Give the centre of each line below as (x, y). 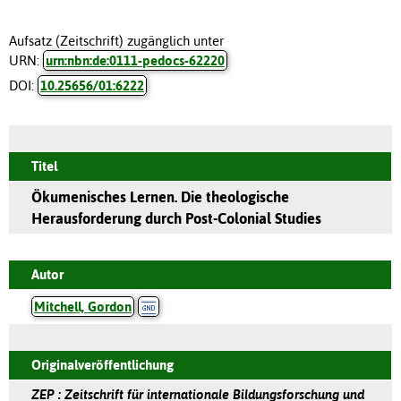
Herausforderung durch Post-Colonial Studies (176, 218)
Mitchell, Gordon (83, 306)
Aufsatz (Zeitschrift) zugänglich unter (116, 40)
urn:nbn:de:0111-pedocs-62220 (135, 60)
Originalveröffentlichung (102, 364)
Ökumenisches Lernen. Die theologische (160, 196)
